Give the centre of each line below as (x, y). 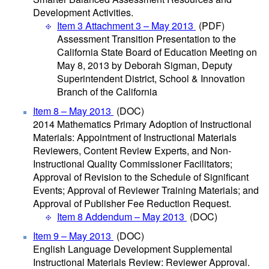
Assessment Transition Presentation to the (147, 39)
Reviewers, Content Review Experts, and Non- (132, 150)
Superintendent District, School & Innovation (151, 78)
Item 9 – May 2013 (73, 236)
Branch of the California (107, 92)
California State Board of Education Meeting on (157, 52)
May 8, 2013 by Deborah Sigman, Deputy (145, 65)
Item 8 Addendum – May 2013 (122, 216)
